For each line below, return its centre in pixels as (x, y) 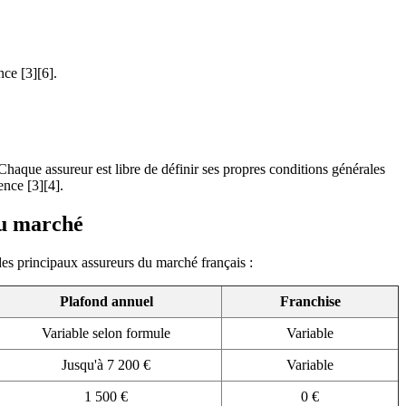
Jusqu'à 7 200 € (106, 365)
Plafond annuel (106, 302)
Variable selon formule (106, 333)
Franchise (310, 302)
